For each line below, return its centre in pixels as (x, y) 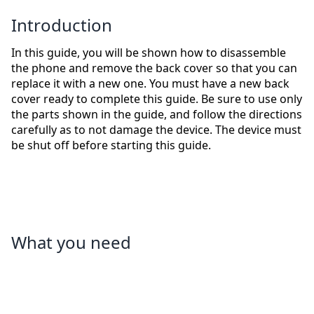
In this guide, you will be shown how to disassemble (149, 53)
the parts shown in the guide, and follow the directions (157, 115)
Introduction (62, 25)
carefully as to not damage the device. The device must (156, 130)
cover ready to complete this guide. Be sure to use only (157, 99)
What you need (71, 243)
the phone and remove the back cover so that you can (154, 68)
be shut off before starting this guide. (111, 145)
